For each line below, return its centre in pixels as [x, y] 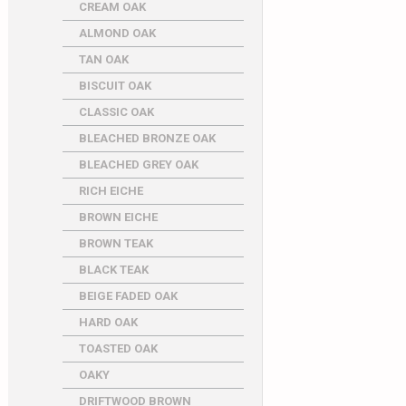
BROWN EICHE [118, 217]
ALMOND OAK [117, 33]
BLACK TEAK [113, 270]
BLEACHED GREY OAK [138, 164]
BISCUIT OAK [115, 86]
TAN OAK [103, 59]
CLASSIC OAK [116, 112]
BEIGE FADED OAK [128, 296]
